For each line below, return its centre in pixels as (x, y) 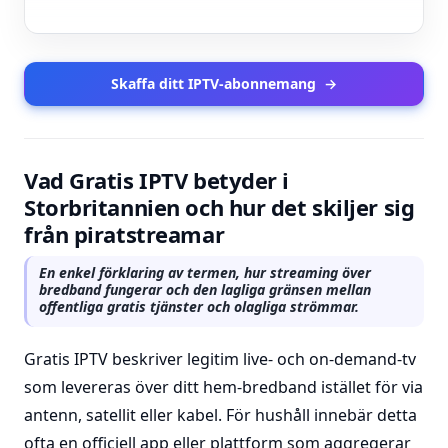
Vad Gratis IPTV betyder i (156, 180)
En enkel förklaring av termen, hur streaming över (205, 272)
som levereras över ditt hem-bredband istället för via (223, 387)
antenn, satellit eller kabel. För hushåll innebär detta (220, 415)
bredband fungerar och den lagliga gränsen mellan (205, 289)
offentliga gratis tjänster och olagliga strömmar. (199, 306)
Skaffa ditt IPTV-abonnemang (213, 83)
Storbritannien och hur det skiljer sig (219, 207)
